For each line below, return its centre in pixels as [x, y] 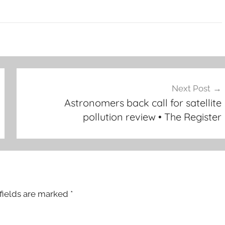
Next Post [191, 88]
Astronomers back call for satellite [143, 102]
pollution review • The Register [152, 117]
